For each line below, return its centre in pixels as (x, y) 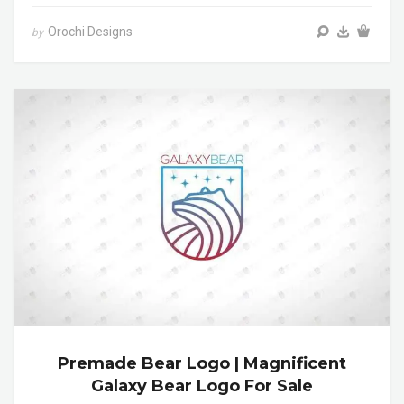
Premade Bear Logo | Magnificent (202, 363)
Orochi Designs (90, 32)
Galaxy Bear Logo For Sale (202, 386)
